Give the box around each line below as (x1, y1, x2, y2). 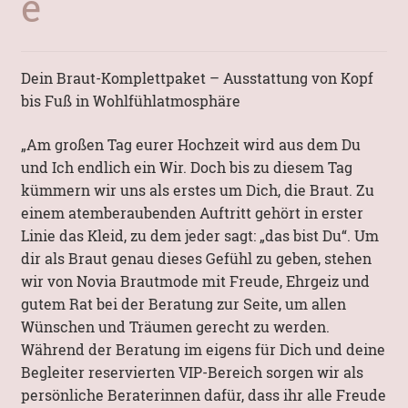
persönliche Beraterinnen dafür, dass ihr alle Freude (20, 384, 386, 404)
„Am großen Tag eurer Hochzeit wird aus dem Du (20, 134, 361, 154)
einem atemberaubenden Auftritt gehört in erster (20, 202, 363, 222)
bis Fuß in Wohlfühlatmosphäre (20, 90, 240, 110)
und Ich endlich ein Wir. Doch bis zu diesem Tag (20, 157, 352, 177)
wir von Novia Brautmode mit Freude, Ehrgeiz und (20, 270, 370, 291)
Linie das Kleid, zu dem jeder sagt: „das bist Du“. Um (20, 225, 379, 245)
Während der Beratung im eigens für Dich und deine (20, 339, 385, 359)
